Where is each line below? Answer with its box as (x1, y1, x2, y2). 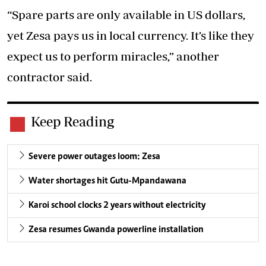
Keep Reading (31, 113, 114, 130)
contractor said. (7, 70, 92, 84)
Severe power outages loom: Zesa (28, 152, 160, 162)
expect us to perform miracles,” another (7, 49, 219, 64)
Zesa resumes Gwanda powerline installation (28, 225, 204, 235)
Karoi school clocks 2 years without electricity (28, 201, 205, 211)
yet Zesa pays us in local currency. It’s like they (7, 28, 254, 43)
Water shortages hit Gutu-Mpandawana (28, 176, 186, 186)
